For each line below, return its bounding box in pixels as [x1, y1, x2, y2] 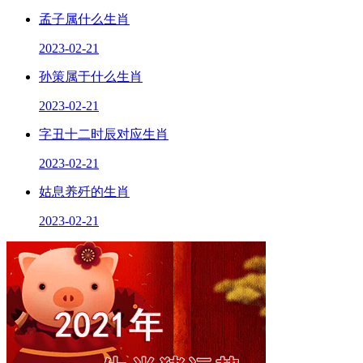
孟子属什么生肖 [39, 11, 130, 26]
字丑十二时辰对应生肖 [39, 126, 169, 141]
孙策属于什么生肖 [39, 69, 143, 83]
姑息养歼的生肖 [39, 184, 130, 199]
